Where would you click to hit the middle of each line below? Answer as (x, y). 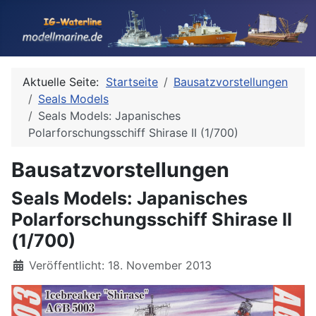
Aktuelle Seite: (64, 82)
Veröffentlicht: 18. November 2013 (120, 265)
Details (30, 265)
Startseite (132, 82)
